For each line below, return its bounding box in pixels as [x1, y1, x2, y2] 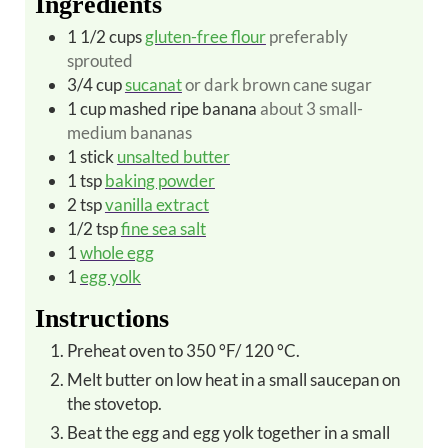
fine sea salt [120, 217, 206, 239]
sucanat [124, 73, 182, 95]
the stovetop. [66, 392, 162, 414]
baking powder [104, 169, 215, 191]
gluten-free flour [144, 25, 266, 47]
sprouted [66, 49, 133, 71]
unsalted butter [116, 145, 230, 167]
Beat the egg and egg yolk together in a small [66, 421, 78, 443]
